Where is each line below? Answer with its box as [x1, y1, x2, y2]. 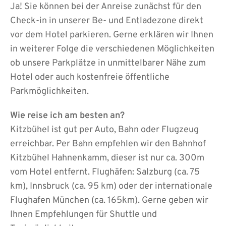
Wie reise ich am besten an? [10, 109, 125, 122]
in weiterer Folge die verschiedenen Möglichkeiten [10, 43, 214, 55]
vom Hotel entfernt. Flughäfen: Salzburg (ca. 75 [10, 166, 200, 178]
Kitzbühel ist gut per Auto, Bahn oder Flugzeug [10, 124, 199, 136]
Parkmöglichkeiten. [10, 85, 89, 97]
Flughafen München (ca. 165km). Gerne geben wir [10, 194, 208, 206]
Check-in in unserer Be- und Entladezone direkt [10, 15, 203, 27]
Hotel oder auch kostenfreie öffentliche [10, 71, 169, 83]
